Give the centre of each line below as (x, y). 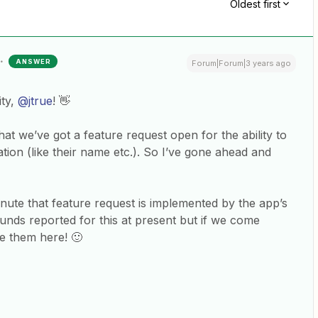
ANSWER (33, 61)
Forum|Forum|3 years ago (241, 63)
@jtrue (35, 101)
